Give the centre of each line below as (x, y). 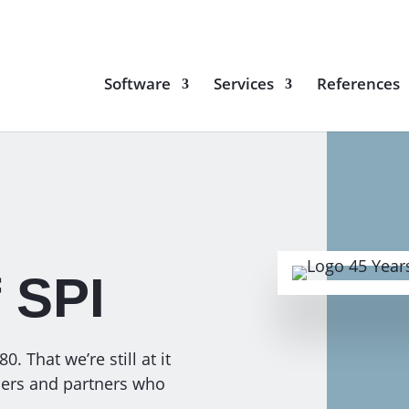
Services (243, 84)
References (358, 84)
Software (137, 84)
